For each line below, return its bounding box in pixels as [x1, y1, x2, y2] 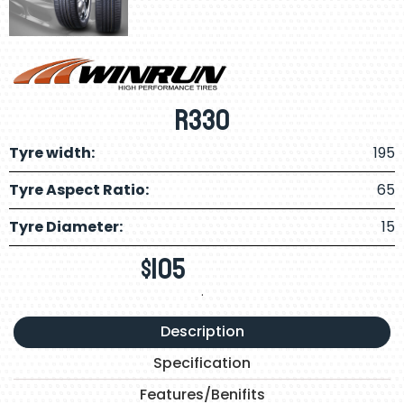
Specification [153, 353, 251, 374]
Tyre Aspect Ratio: [9, 179, 149, 201]
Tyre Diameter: [9, 216, 123, 238]
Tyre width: [9, 142, 95, 164]
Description [160, 321, 244, 343]
